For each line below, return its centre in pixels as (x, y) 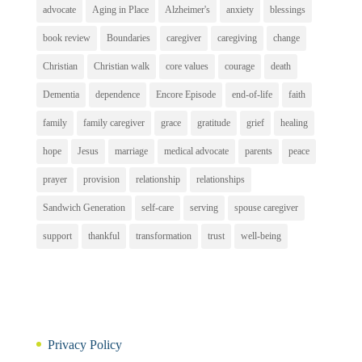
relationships (220, 179)
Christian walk (121, 66)
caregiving (237, 38)
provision (101, 179)
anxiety (240, 9)
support (57, 236)
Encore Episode (185, 94)
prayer (55, 179)
